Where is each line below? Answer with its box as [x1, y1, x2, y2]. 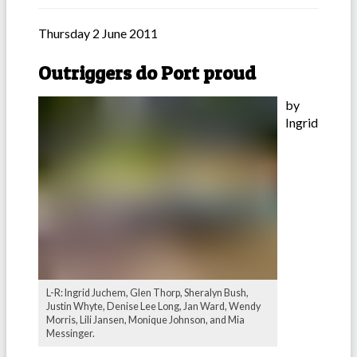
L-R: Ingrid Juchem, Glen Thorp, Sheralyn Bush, [46, 287, 249, 300]
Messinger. [46, 328, 95, 340]
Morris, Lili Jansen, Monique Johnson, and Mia [46, 314, 245, 327]
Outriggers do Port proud [38, 61, 256, 85]
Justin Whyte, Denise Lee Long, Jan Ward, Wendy [46, 300, 261, 313]
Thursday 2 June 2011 [38, 25, 158, 41]
